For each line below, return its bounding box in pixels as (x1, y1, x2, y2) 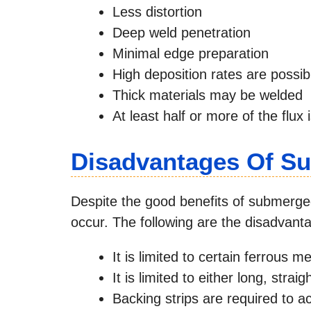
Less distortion (112, 3, 202, 19)
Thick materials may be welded (112, 87, 303, 103)
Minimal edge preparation (112, 45, 269, 61)
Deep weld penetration (112, 24, 251, 40)
